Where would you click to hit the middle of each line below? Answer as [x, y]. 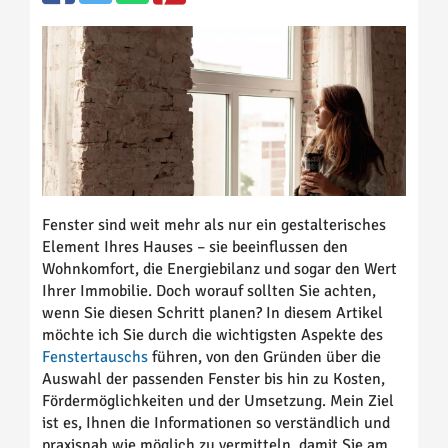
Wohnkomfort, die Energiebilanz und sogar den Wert [219, 269]
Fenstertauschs [97, 357]
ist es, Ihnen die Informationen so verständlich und [216, 423]
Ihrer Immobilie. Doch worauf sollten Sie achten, [209, 291]
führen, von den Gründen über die [266, 357]
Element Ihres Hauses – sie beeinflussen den [195, 247]
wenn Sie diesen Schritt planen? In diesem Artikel [212, 313]
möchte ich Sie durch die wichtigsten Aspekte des [212, 335]
